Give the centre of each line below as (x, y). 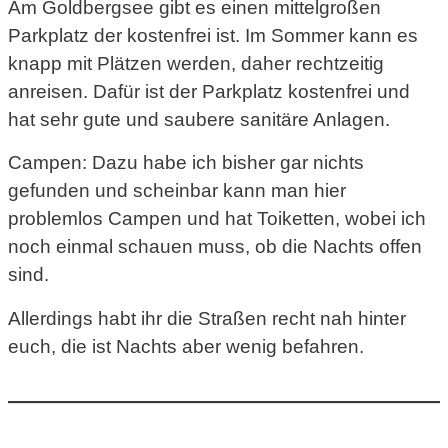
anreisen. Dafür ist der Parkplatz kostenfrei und (209, 92)
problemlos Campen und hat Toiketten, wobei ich (217, 219)
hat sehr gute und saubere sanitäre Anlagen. (199, 120)
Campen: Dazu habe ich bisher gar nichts (186, 163)
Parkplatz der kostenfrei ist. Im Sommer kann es (213, 36)
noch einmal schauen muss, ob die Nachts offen (215, 247)
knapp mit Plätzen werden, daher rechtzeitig (196, 64)
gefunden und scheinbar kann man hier (177, 191)
